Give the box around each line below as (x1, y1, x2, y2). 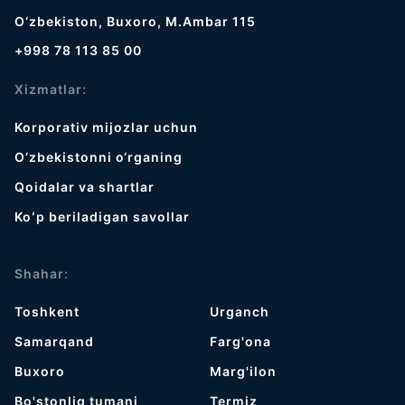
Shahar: (14, 265, 69, 281)
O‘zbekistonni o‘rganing (14, 148, 183, 165)
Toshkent (14, 303, 80, 319)
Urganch (210, 303, 270, 319)
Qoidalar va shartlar (14, 178, 155, 194)
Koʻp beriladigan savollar (14, 208, 190, 224)
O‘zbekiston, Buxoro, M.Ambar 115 (14, 13, 256, 29)
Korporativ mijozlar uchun (14, 118, 198, 135)
